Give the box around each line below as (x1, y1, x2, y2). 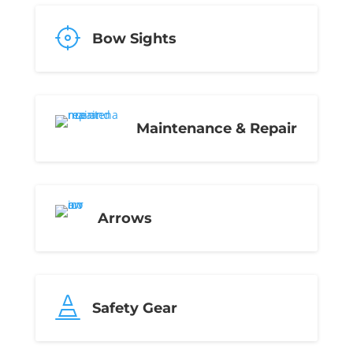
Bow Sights (91, 30, 176, 47)
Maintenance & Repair (136, 120, 297, 137)
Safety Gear (91, 299, 177, 317)
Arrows (97, 210, 152, 227)
